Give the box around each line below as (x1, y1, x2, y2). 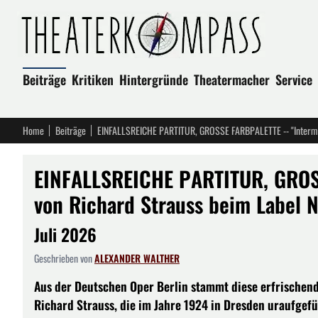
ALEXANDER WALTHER (94, 251, 180, 265)
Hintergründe (119, 70, 188, 89)
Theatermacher (194, 70, 270, 89)
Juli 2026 (34, 221, 97, 247)
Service (275, 70, 312, 89)
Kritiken (72, 70, 114, 89)
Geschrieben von (34, 251, 94, 265)
